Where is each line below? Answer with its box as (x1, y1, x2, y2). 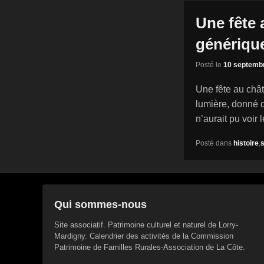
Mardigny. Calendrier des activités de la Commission (54, 231, 233, 240)
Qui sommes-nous (54, 198, 147, 210)
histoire (233, 138, 259, 147)
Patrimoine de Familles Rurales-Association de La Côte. (54, 242, 245, 252)
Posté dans (196, 138, 232, 147)
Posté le (196, 60, 223, 69)
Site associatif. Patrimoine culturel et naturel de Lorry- (54, 220, 238, 229)
